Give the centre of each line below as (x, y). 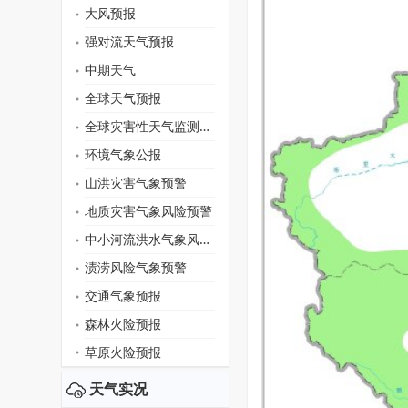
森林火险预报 (123, 324)
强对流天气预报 (129, 41)
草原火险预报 (123, 352)
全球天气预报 (123, 98)
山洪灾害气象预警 (136, 183)
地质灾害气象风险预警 (148, 211)
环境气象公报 (123, 154)
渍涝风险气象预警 (136, 267)
